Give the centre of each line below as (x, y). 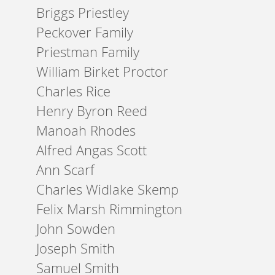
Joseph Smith (76, 248)
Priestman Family (88, 52)
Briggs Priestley (83, 13)
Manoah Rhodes (86, 130)
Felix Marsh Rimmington (110, 209)
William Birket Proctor (103, 72)
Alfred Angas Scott (92, 150)
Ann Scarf (66, 170)
